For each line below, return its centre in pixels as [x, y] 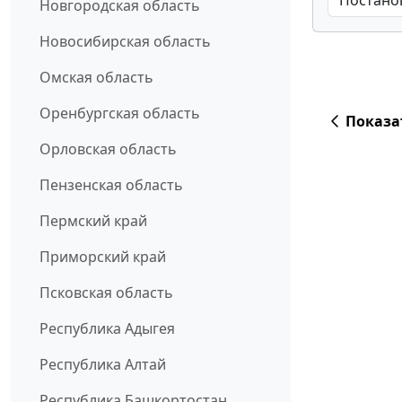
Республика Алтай [103, 365]
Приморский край [103, 257]
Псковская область [106, 293]
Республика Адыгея [107, 329]
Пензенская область [111, 185]
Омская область [96, 78]
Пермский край [93, 221]
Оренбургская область [120, 114]
